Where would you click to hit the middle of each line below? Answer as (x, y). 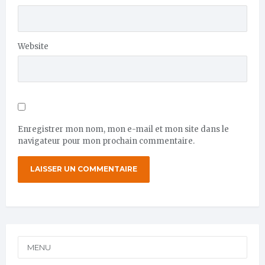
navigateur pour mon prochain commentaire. (106, 141)
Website (33, 46)
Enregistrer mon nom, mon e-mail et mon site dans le (123, 129)
